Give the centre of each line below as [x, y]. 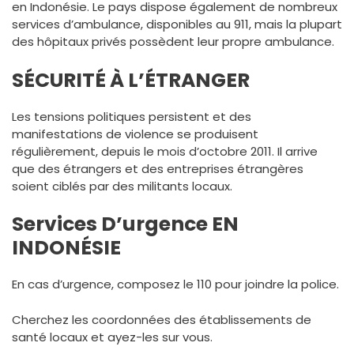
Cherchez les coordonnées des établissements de [162, 319]
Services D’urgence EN [125, 224]
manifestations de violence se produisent [135, 134]
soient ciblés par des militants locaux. [122, 186]
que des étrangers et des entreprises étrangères [158, 168]
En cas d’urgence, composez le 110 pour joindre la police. [175, 284]
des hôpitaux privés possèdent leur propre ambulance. [173, 41]
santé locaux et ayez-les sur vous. [112, 337]
